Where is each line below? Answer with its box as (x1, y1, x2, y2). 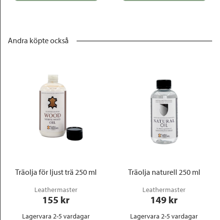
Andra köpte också (8, 35, 69, 45)
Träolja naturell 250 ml (128, 167, 200, 177)
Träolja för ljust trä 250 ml (15, 167, 97, 177)
